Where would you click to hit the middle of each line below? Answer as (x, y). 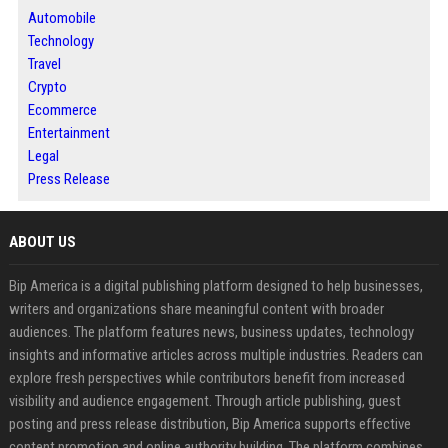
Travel (44, 64)
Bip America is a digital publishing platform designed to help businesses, (215, 286)
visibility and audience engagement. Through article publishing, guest (204, 401)
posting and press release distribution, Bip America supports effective (209, 424)
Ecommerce (62, 110)
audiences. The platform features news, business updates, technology (211, 332)
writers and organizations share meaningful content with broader (196, 309)
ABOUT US (42, 242)
